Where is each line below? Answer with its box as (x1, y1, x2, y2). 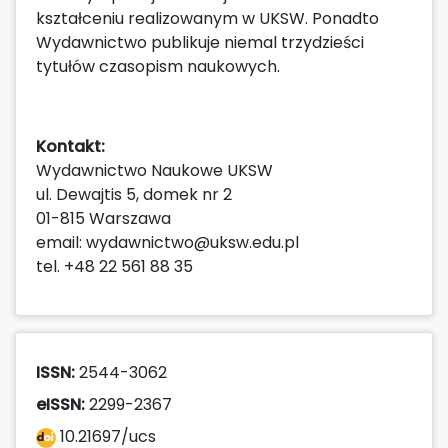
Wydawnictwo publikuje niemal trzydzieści (36, 30, 364, 54)
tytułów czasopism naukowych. (36, 54, 280, 78)
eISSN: (36, 392, 85, 416)
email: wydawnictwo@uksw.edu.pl (36, 230, 299, 254)
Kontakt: (36, 134, 105, 158)
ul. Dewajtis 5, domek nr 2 (36, 182, 232, 206)
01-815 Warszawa (36, 206, 171, 230)
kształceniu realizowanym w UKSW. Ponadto (36, 6, 379, 30)
